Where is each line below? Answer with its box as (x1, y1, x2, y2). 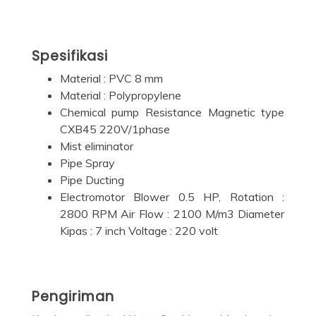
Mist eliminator (59, 138, 133, 153)
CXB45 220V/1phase (59, 121, 170, 136)
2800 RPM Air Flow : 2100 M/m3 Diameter (59, 206, 285, 221)
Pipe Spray (59, 155, 115, 170)
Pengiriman (31, 286, 114, 306)
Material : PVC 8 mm (59, 71, 163, 85)
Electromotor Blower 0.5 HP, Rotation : (59, 189, 285, 204)
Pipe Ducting (59, 172, 124, 187)
